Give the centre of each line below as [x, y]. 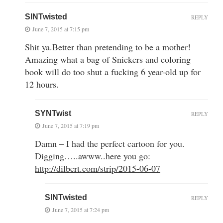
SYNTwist [53, 113]
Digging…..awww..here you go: [93, 156]
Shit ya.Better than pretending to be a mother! [108, 47]
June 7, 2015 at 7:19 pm [71, 125]
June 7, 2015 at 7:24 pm [81, 209]
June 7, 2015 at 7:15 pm [61, 29]
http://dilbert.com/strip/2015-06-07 [98, 168]
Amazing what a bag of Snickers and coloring [108, 59]
